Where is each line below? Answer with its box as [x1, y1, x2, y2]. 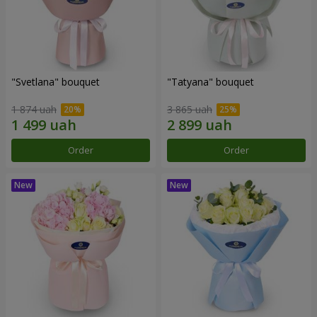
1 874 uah [11, 102, 57, 116]
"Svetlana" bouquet [11, 75, 100, 89]
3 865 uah [167, 102, 212, 116]
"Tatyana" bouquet [167, 75, 254, 89]
